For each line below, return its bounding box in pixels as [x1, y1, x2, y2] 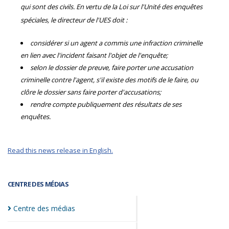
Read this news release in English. [8, 146, 113, 155]
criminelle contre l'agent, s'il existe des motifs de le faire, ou [20, 75, 198, 84]
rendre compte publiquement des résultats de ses [30, 100, 181, 109]
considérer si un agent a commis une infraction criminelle [30, 38, 202, 48]
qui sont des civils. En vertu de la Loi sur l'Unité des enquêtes [20, 2, 202, 11]
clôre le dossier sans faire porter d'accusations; [20, 87, 161, 97]
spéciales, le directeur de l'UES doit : [20, 15, 127, 25]
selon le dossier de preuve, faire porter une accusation [30, 63, 193, 72]
